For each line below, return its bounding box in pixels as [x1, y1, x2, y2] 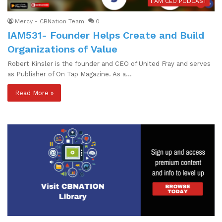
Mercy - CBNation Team [15, 18, 84, 25]
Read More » [15, 89, 54, 97]
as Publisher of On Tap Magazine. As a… [7, 70, 132, 78]
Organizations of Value [7, 43, 117, 55]
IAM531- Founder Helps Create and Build [7, 29, 204, 42]
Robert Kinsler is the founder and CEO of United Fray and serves [7, 60, 211, 68]
